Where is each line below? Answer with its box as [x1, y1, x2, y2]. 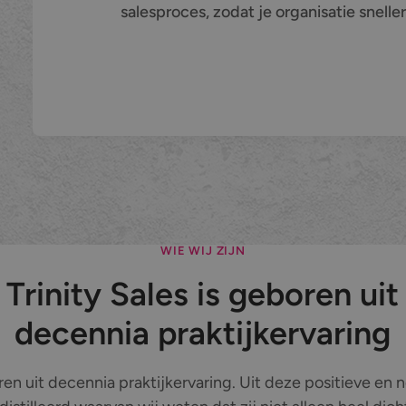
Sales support [63, 92, 151, 111]
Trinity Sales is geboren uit [6, 274, 400, 314]
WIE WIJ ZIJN [160, 243, 246, 257]
